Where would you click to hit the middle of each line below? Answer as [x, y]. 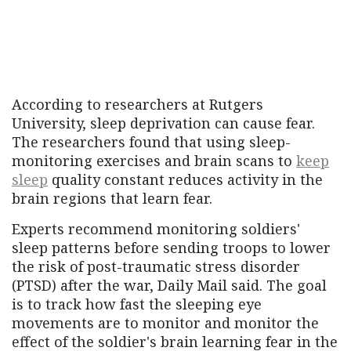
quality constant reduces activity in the [185, 179]
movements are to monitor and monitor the [165, 322]
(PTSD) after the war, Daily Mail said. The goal [169, 285]
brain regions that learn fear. [112, 198]
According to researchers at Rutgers [138, 104]
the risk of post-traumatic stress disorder [156, 266]
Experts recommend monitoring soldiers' [156, 228]
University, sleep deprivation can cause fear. [163, 123]
